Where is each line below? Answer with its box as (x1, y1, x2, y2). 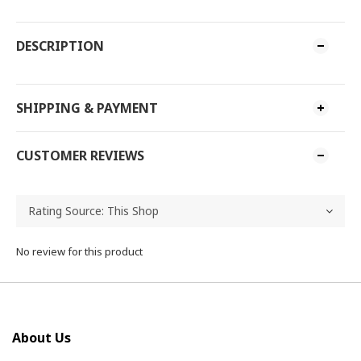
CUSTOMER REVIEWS (16, 147, 144, 164)
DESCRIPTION (16, 37, 104, 55)
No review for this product (16, 244, 143, 259)
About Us (12, 329, 71, 346)
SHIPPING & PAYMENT (16, 99, 158, 117)
